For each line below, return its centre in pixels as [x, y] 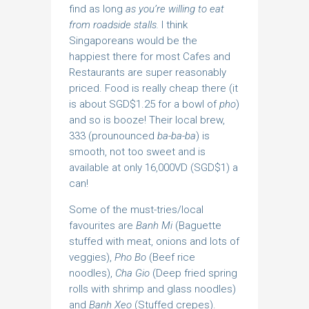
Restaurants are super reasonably [148, 73]
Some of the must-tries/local [136, 210]
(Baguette [198, 226]
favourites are [102, 226]
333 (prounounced [113, 136]
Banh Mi [156, 226]
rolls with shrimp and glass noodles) [152, 289]
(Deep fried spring [195, 273]
